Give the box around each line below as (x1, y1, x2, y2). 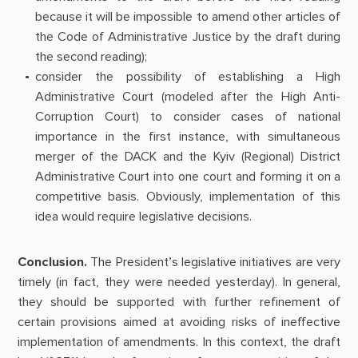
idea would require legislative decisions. (34, 208, 252, 225)
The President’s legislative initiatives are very (90, 254, 341, 271)
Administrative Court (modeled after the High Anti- (34, 88, 341, 105)
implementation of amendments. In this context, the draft (17, 334, 341, 351)
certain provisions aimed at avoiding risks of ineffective (17, 314, 341, 331)
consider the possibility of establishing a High (34, 68, 341, 85)
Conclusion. (17, 254, 91, 271)
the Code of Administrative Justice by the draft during (34, 28, 341, 45)
